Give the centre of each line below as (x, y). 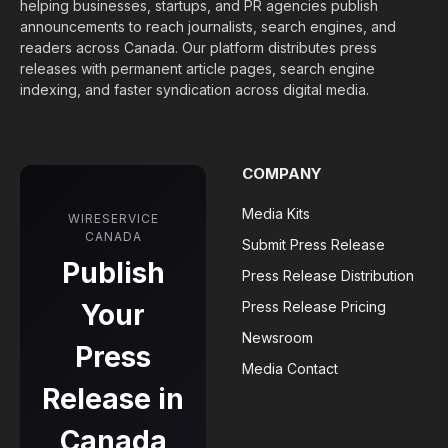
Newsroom (277, 337)
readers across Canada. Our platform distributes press (198, 47)
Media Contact (290, 368)
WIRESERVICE (113, 218)
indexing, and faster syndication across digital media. (194, 89)
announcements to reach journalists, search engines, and (208, 26)
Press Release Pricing (314, 306)
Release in (113, 398)
